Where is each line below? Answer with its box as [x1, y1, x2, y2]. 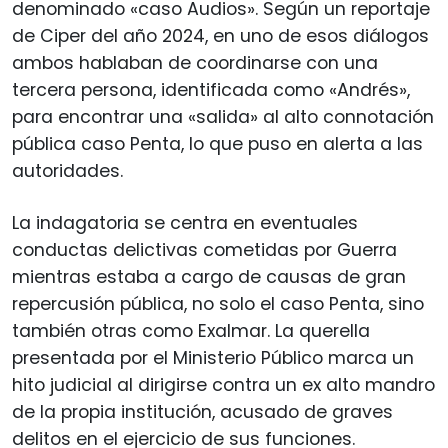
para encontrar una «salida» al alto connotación [12, 104, 434, 129]
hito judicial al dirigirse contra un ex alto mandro [12, 372, 435, 397]
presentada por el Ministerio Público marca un [12, 345, 414, 370]
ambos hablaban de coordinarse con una [12, 50, 378, 75]
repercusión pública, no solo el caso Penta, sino [12, 291, 424, 316]
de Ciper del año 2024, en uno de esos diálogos [12, 23, 429, 48]
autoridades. [12, 158, 123, 183]
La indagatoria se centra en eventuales [12, 210, 358, 235]
